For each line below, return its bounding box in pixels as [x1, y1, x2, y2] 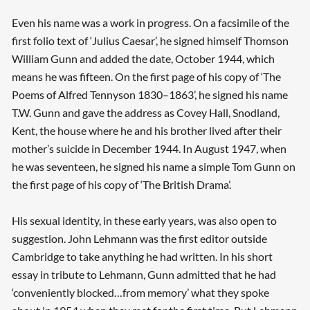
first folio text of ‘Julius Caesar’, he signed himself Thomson [11, 34, 289, 48]
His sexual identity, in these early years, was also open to [11, 214, 277, 228]
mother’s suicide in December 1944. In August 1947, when [11, 142, 286, 156]
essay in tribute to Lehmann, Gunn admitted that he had [11, 268, 276, 282]
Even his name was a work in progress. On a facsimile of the [11, 16, 289, 30]
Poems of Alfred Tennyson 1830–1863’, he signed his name [11, 88, 288, 102]
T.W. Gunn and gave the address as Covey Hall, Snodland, [11, 106, 280, 120]
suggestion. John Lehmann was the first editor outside [11, 232, 267, 246]
